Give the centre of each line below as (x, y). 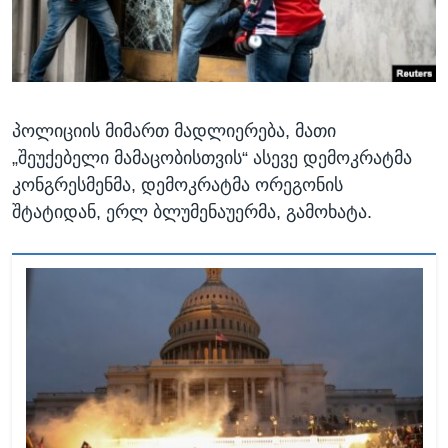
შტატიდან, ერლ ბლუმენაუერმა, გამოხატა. (192, 211)
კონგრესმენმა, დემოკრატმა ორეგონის (177, 184)
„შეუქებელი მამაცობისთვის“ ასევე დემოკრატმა (212, 157)
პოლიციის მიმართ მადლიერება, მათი (174, 130)
